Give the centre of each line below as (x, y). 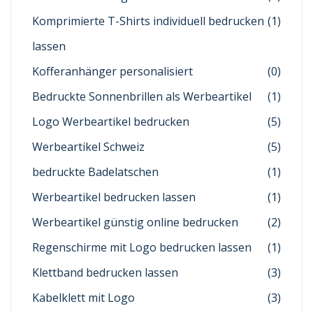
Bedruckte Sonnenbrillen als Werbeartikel (142, 96)
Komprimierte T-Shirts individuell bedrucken (148, 21)
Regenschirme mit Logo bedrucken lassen (142, 247)
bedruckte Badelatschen (95, 172)
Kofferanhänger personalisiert (112, 71)
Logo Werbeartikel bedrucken (111, 121)
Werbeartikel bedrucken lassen (114, 197)
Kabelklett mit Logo (83, 297)
